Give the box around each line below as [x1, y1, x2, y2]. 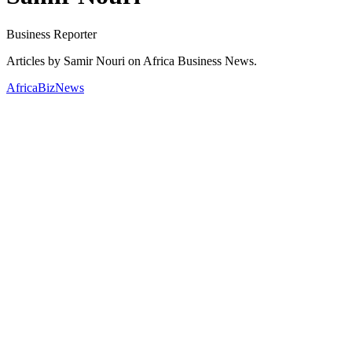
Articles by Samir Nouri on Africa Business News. [6, 53, 257, 68]
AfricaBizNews [6, 80, 84, 94]
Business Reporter [6, 27, 97, 41]
